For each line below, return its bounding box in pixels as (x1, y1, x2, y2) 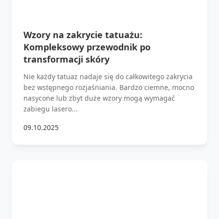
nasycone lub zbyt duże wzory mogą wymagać (23, 93, 175, 103)
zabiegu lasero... (23, 104, 78, 113)
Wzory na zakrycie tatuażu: (23, 28, 142, 41)
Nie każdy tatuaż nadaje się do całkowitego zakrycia (23, 71, 193, 81)
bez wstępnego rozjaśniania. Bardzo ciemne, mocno (23, 82, 194, 92)
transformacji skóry (23, 53, 109, 65)
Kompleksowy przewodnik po (23, 41, 151, 53)
